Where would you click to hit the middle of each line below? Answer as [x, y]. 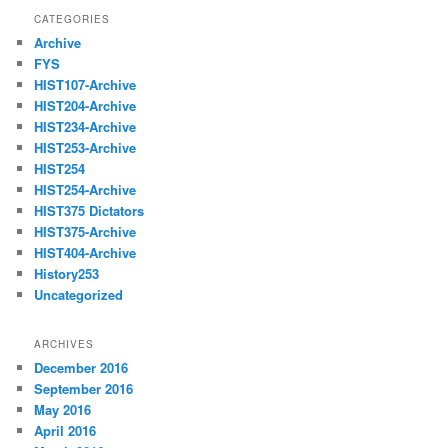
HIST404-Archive [85, 252]
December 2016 [81, 368]
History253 [67, 273]
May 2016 [63, 410]
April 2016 [65, 431]
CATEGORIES [72, 18]
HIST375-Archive [85, 231]
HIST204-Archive [85, 105]
